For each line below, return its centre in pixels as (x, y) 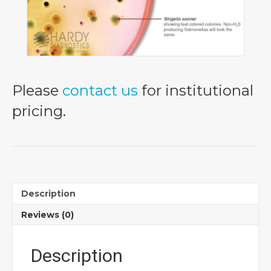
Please (37, 91)
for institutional (196, 91)
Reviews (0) (47, 215)
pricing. (39, 111)
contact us (100, 91)
